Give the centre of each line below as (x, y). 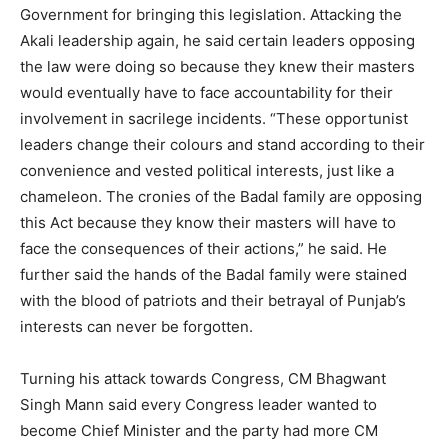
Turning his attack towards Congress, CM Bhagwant (203, 378)
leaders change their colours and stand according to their (222, 144)
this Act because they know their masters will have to (208, 222)
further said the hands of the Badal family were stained (213, 274)
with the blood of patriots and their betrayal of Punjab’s (213, 300)
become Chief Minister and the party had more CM (199, 430)
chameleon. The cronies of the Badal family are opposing (221, 196)
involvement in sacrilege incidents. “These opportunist (214, 118)
